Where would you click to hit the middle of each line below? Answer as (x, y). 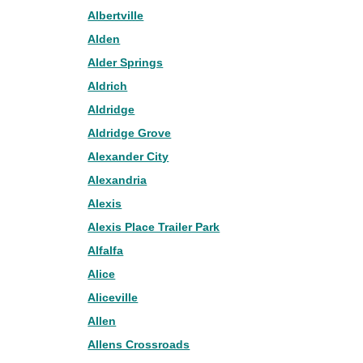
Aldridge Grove (130, 133)
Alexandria (117, 180)
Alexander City (128, 156)
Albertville (116, 15)
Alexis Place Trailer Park (154, 227)
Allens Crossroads (139, 344)
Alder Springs (126, 62)
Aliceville (113, 297)
